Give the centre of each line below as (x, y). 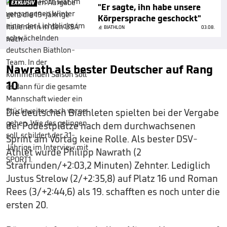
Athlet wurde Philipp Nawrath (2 (74, 152)
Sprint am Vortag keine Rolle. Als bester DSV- (102, 139)
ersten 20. (27, 204)
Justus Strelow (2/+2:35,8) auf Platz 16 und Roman (112, 178)
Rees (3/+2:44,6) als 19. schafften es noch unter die (113, 191)
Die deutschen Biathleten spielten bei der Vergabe (112, 112)
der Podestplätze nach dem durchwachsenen (101, 125)
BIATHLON (114, 27)
